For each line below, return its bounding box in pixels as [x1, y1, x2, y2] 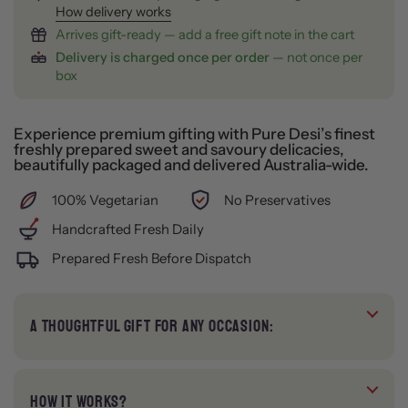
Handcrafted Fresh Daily [52, 220, 204, 238]
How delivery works [56, 4, 171, 20]
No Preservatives [224, 191, 331, 209]
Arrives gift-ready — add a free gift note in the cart [56, 26, 354, 43]
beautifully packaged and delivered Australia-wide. [14, 156, 369, 174]
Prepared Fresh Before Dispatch [52, 250, 251, 267]
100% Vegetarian [52, 191, 158, 209]
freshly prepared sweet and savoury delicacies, [14, 140, 344, 158]
